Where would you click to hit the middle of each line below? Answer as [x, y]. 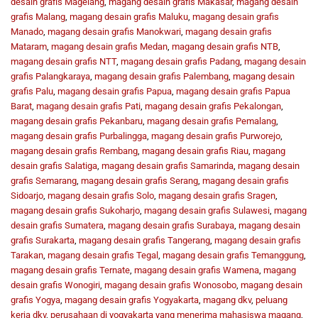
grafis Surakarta [43, 240]
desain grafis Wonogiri [55, 285]
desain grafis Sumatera [57, 225]
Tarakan [27, 255]
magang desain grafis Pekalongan [213, 106]
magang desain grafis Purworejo [216, 136]
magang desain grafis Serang [139, 180]
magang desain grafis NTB [225, 46]
